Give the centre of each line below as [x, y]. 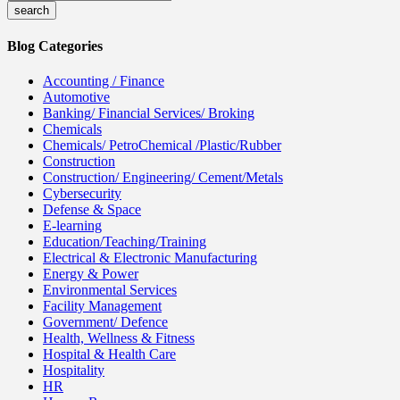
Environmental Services [110, 290]
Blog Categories [55, 46]
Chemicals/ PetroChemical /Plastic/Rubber [162, 146]
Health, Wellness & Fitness [119, 338]
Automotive [76, 97]
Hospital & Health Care [109, 354]
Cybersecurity [82, 194]
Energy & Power [91, 274]
